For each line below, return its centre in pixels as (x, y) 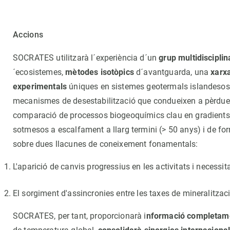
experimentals (40, 87)
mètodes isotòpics (100, 72)
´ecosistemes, (39, 72)
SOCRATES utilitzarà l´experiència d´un (86, 58)
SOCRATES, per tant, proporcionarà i (80, 216)
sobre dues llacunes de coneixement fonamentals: (106, 144)
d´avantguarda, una (172, 72)
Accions (28, 35)
